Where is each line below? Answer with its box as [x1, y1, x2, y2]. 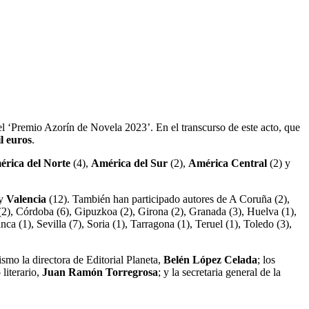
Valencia [6, 192, 46, 205]
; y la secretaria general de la [158, 266, 281, 278]
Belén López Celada [163, 253, 257, 266]
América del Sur [91, 157, 168, 169]
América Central [188, 157, 267, 169]
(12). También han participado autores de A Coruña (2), [46, 192, 290, 205]
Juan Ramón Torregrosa [39, 266, 158, 278]
